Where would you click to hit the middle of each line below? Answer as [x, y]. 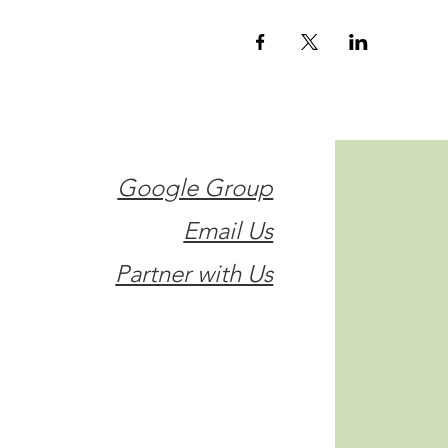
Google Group [195, 187]
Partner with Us [194, 273]
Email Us [228, 230]
